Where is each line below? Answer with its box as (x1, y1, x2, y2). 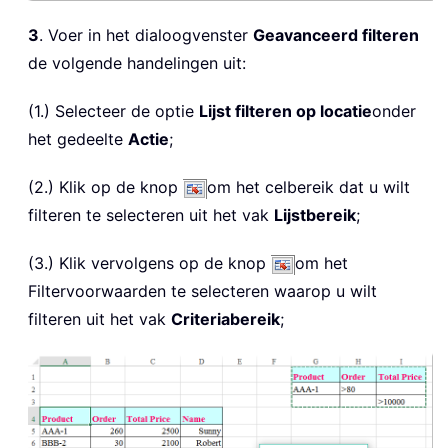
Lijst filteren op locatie (199, 101, 372, 122)
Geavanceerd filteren (253, 25, 419, 46)
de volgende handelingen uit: (28, 53, 246, 74)
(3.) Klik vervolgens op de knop (28, 253, 271, 274)
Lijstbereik (274, 205, 356, 226)
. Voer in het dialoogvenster (39, 25, 253, 46)
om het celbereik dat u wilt (207, 177, 410, 198)
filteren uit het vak (28, 309, 171, 330)
